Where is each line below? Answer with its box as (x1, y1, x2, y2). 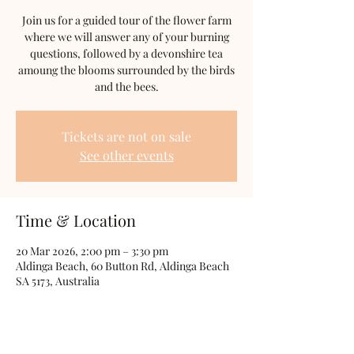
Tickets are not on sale (62, 128, 191, 145)
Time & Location (16, 209, 136, 231)
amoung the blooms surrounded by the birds (18, 62, 235, 77)
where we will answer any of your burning (24, 29, 229, 44)
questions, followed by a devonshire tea (30, 46, 223, 61)
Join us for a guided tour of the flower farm (21, 13, 232, 28)
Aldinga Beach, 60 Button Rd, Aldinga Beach (16, 258, 229, 273)
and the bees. (94, 79, 159, 94)
